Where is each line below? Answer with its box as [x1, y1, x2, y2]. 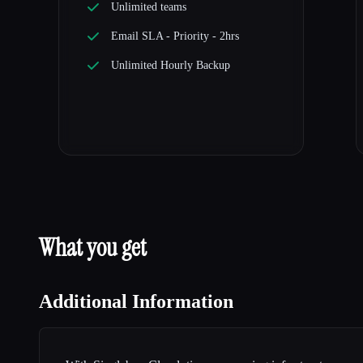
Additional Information [39, 291, 233, 313]
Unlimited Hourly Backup [111, 59, 230, 72]
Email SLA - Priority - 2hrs [111, 30, 239, 43]
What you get [39, 232, 147, 264]
